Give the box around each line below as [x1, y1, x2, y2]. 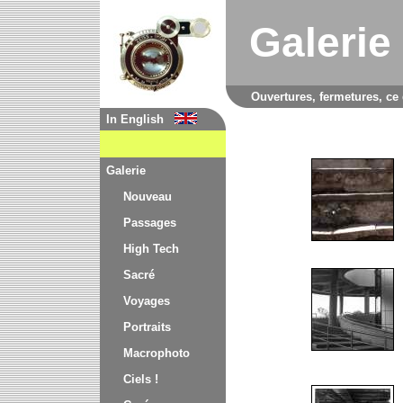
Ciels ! [123, 372, 158, 386]
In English [106, 112, 164, 126]
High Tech [123, 242, 179, 255]
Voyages [123, 294, 170, 308]
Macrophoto [123, 346, 190, 360]
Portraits [123, 320, 171, 334]
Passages [123, 216, 176, 229]
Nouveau [123, 190, 172, 203]
